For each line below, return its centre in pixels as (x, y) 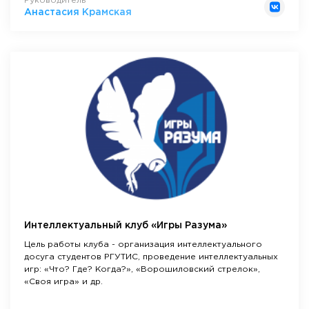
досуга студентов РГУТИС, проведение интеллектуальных (151, 257)
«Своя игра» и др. (63, 281)
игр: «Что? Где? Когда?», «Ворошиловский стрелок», (142, 269)
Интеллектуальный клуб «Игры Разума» (126, 225)
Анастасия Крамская (78, 13)
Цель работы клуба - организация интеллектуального (143, 244)
